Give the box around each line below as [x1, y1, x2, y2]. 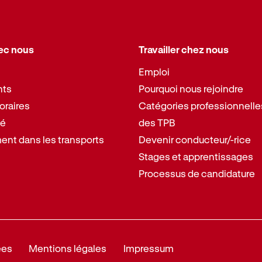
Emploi [138, 65, 170, 77]
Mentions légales [29, 242, 107, 254]
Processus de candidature [138, 167, 255, 179]
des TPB [138, 116, 175, 128]
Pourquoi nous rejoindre [138, 82, 243, 94]
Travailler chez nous [138, 44, 229, 56]
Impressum [123, 242, 174, 254]
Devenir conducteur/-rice [138, 133, 251, 145]
